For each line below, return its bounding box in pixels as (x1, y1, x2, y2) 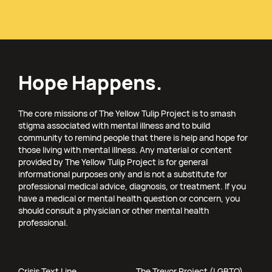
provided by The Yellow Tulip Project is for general (18, 156, 208, 168)
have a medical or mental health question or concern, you (18, 192, 240, 205)
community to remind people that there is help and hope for (18, 132, 248, 144)
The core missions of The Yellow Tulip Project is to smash (18, 107, 236, 120)
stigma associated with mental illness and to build (18, 120, 210, 132)
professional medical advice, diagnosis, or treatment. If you (18, 180, 246, 192)
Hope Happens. (18, 69, 162, 97)
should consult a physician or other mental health (18, 205, 209, 217)
